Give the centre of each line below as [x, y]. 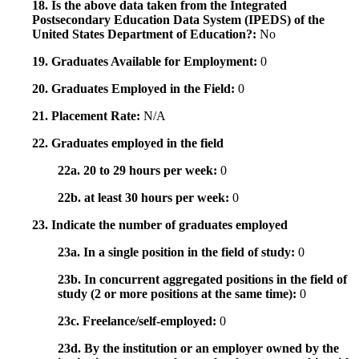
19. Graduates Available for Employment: [146, 62]
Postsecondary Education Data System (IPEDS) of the [178, 20]
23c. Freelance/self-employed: [139, 321]
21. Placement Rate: [88, 116]
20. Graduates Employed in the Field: [135, 89]
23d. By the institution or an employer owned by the [198, 349]
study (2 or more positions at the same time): [179, 294]
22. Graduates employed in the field [128, 143]
